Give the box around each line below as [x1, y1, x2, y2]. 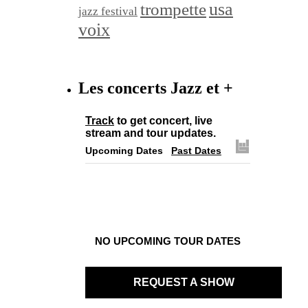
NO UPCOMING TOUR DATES [95, 234, 241, 247]
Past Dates [171, 144, 221, 156]
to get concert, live [114, 114, 212, 126]
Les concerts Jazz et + [78, 79, 233, 98]
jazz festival [78, 5, 137, 19]
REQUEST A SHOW [133, 276, 234, 288]
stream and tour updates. [85, 126, 216, 139]
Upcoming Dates [85, 144, 163, 156]
